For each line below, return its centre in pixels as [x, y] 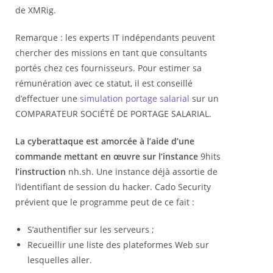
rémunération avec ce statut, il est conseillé [104, 83]
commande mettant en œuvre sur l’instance [107, 157]
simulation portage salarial [135, 99]
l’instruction [42, 172]
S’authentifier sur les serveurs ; [91, 230]
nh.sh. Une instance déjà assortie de [143, 172]
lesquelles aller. [60, 260]
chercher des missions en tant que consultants [111, 53]
